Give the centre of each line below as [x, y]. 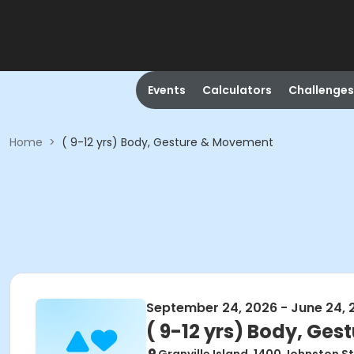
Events [166, 90]
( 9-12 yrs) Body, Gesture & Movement [168, 142]
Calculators [237, 90]
